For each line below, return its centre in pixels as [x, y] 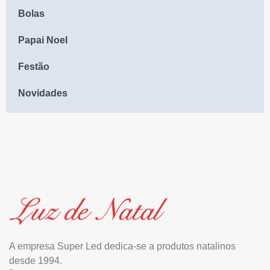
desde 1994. [36, 260]
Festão [35, 66]
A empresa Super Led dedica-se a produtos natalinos [122, 246]
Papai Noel [43, 40]
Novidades [43, 93]
